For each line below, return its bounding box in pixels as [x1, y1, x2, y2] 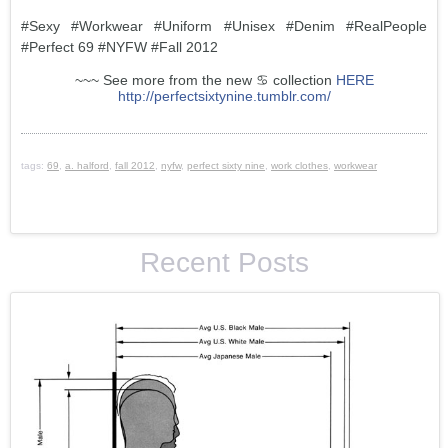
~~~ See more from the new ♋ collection [74, 71, 336, 88]
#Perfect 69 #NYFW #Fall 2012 [21, 38, 218, 55]
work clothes [271, 159, 328, 171]
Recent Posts [139, 246, 309, 278]
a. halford [65, 159, 109, 171]
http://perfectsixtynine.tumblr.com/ [117, 87, 331, 104]
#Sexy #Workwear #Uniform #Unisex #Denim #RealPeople [21, 17, 427, 34]
